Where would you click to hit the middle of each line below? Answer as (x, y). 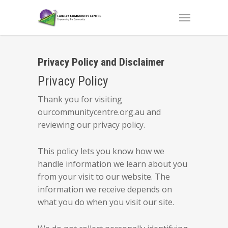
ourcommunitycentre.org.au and (99, 112)
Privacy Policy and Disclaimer (101, 62)
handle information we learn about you (112, 164)
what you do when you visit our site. (106, 202)
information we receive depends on (105, 189)
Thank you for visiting (80, 99)
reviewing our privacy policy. (91, 125)
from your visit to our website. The (104, 177)
